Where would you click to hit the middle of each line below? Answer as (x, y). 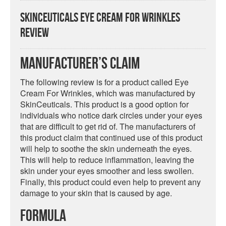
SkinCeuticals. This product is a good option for (104, 104)
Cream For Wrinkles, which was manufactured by (108, 93)
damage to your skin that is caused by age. (96, 193)
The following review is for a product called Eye (104, 82)
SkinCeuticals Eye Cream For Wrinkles (100, 18)
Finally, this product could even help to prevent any (110, 182)
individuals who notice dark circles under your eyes (111, 115)
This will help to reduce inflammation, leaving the (107, 160)
